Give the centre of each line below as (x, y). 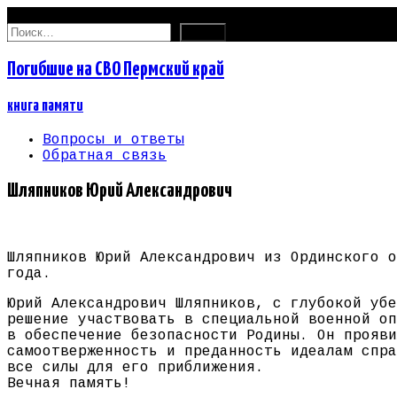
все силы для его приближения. (136, 368)
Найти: (33, 30)
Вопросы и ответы (113, 140)
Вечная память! (69, 384)
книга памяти (45, 106)
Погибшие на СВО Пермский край (116, 69)
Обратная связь (105, 156)
